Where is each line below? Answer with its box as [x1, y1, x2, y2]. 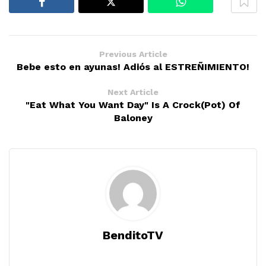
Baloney [113, 112, 153, 124]
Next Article [107, 87, 159, 97]
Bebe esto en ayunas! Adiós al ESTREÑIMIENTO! [17, 61, 249, 73]
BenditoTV [103, 228, 163, 243]
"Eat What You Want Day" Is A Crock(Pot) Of [26, 99, 240, 111]
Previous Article [99, 49, 167, 59]
